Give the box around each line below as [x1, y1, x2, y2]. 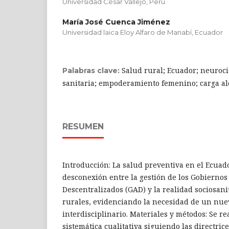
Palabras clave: [62, 65, 122, 75]
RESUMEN [62, 121, 104, 131]
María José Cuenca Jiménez [62, 17, 170, 27]
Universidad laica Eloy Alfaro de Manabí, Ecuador [62, 28, 223, 36]
